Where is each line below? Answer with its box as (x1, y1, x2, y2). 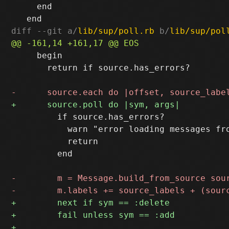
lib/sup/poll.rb (78, 26, 155, 36)
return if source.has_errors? (11, 62, 191, 73)
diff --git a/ (11, 26, 78, 36)
